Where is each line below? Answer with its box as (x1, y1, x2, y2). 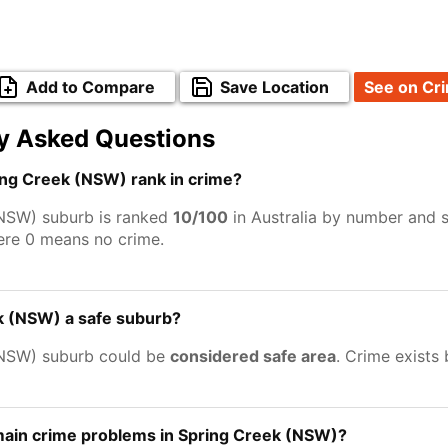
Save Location (220, 77, 329, 97)
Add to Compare (26, 77, 155, 97)
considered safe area (170, 346, 336, 366)
